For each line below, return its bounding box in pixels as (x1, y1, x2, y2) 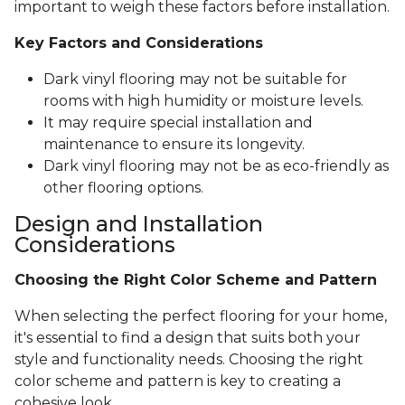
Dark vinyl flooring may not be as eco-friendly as (43, 157, 389, 175)
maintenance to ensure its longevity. (43, 136, 305, 154)
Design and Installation (14, 211, 263, 238)
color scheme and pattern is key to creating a (14, 372, 341, 391)
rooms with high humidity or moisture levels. (43, 92, 363, 110)
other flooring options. (43, 179, 203, 197)
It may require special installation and (43, 114, 313, 132)
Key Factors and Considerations (14, 34, 263, 52)
